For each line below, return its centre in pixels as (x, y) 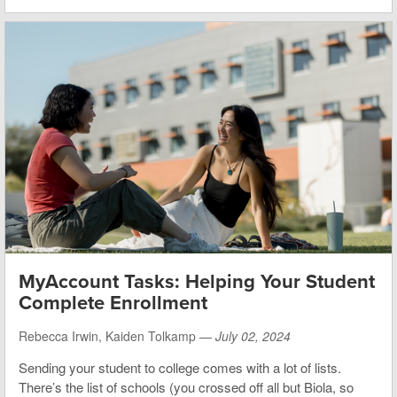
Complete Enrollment (113, 304)
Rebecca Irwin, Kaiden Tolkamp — (117, 336)
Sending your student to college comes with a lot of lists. (180, 368)
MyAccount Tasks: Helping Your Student (197, 282)
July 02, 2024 (253, 336)
